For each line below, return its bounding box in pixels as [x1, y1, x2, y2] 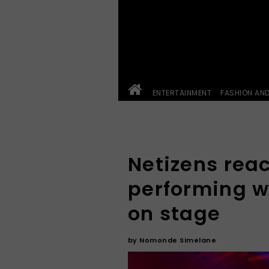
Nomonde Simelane [139, 235, 217, 245]
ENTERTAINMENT [152, 87, 212, 98]
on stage [128, 199, 221, 227]
